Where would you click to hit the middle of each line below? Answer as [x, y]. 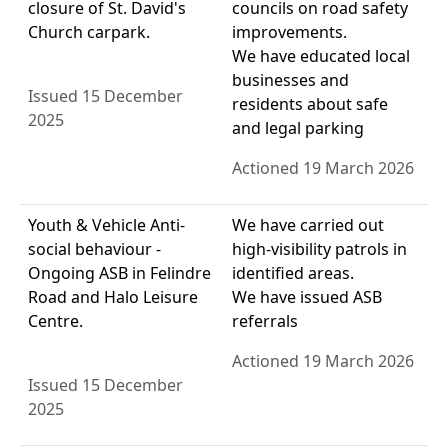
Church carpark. [89, 32]
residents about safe [310, 104]
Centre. [55, 321]
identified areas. [293, 273]
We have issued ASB [307, 297]
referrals [265, 321]
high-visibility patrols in [319, 249]
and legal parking [298, 128]
